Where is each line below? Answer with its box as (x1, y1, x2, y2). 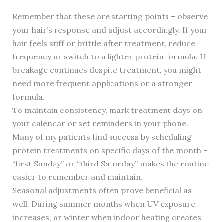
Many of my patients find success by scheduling (12, 132, 192, 142)
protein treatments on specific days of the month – (12, 145, 208, 156)
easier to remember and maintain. (12, 172, 143, 182)
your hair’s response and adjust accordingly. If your (12, 25, 208, 35)
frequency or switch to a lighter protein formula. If (12, 52, 206, 62)
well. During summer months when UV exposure (12, 199, 195, 209)
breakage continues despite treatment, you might (12, 65, 201, 75)
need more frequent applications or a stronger (12, 78, 192, 89)
